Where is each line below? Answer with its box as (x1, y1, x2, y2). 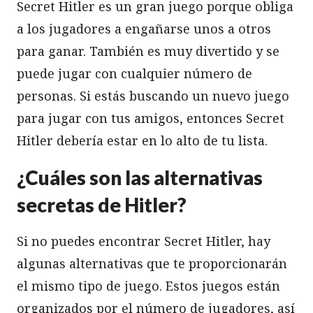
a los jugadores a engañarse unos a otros (17, 20, 271, 37)
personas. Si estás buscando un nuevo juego (17, 87, 289, 104)
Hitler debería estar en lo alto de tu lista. (17, 131, 268, 149)
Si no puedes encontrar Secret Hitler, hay (17, 232, 270, 249)
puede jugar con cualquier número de (17, 64, 252, 82)
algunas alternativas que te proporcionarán (17, 254, 287, 272)
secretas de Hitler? (17, 192, 187, 217)
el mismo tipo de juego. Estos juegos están (17, 277, 280, 294)
